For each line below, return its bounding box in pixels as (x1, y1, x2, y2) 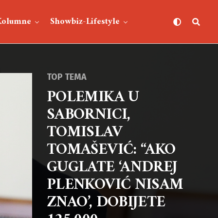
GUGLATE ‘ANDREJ (47, 154, 178, 181)
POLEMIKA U (47, 84, 139, 111)
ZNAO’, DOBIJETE (47, 189, 165, 216)
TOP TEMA (47, 72, 87, 82)
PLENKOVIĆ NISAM (47, 171, 183, 199)
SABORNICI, (47, 101, 130, 128)
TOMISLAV (47, 119, 122, 146)
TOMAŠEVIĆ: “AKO (47, 136, 176, 163)
